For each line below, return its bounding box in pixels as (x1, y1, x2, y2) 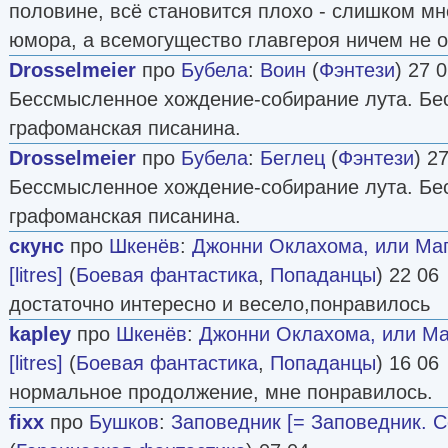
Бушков (89, 410, 159, 433)
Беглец (260, 146, 325, 169)
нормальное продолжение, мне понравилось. (9, 380, 433, 403)
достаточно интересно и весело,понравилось (9, 292, 430, 315)
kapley (9, 322, 71, 345)
